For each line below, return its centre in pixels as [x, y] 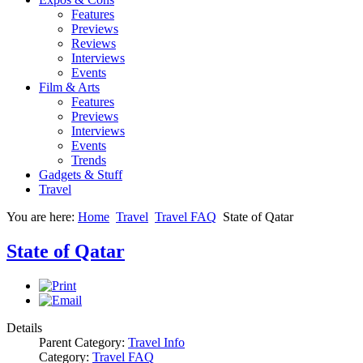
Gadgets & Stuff [81, 175]
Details [24, 327]
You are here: [42, 217]
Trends [89, 160]
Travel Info [156, 342]
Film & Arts [69, 87]
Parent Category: [83, 342]
